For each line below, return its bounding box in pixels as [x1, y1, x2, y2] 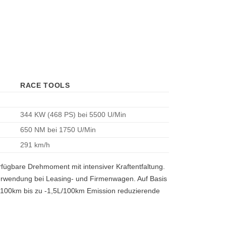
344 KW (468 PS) [20, 110, 78, 119]
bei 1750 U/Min [47, 126, 96, 134]
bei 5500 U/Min [77, 110, 126, 119]
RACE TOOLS [20, 81, 70, 90]
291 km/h [20, 141, 50, 149]
